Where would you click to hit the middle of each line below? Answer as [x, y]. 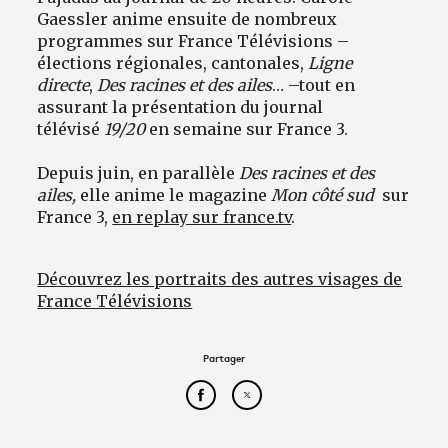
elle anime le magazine [174, 194]
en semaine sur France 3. [251, 128]
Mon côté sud [325, 194]
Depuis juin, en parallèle [138, 172]
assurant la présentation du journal [180, 106]
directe [63, 84]
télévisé [71, 128]
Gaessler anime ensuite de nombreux [187, 18]
